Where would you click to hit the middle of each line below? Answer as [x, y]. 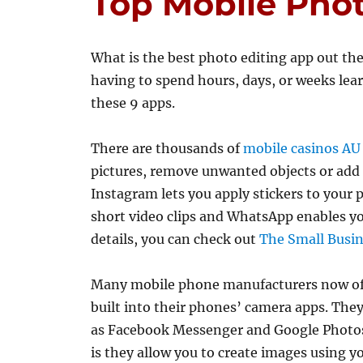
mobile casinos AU [302, 148]
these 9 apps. [133, 103]
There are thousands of [167, 148]
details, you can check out [175, 239]
